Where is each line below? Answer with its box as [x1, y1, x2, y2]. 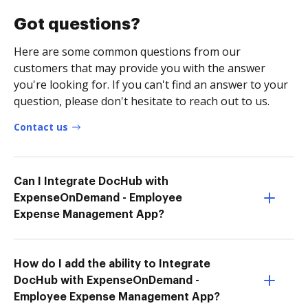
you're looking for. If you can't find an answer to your [14, 76, 288, 92]
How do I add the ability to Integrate [14, 258, 210, 269]
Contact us [14, 120, 68, 133]
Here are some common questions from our [14, 43, 241, 59]
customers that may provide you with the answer [14, 60, 265, 76]
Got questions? [14, 15, 140, 32]
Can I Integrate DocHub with [14, 175, 168, 187]
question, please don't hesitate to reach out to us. [14, 93, 269, 109]
